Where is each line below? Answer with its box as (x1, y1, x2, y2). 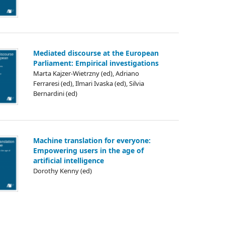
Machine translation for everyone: (33, 135, 151, 145)
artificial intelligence (33, 155, 104, 165)
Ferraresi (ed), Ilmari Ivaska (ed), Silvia (33, 79, 144, 88)
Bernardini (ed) (33, 89, 77, 98)
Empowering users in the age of (33, 145, 144, 155)
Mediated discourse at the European (33, 48, 159, 58)
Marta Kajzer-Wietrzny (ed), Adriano (33, 69, 139, 78)
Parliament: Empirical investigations (33, 58, 159, 68)
